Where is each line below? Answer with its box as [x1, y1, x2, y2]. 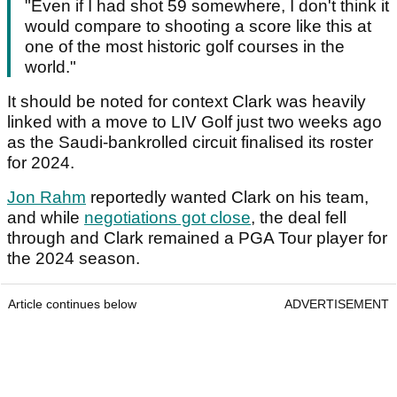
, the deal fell [251, 208, 346, 228]
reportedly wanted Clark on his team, [86, 188, 369, 207]
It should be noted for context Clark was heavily [7, 92, 366, 112]
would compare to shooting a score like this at [25, 17, 371, 36]
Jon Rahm [7, 188, 86, 207]
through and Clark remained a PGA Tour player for [7, 229, 387, 248]
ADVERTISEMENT [284, 297, 389, 312]
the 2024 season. [7, 249, 144, 269]
